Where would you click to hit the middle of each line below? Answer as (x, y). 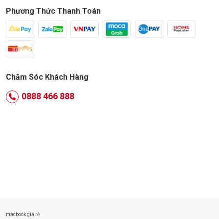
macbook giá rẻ (23, 214)
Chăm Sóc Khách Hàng (47, 77)
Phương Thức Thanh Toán (53, 11)
